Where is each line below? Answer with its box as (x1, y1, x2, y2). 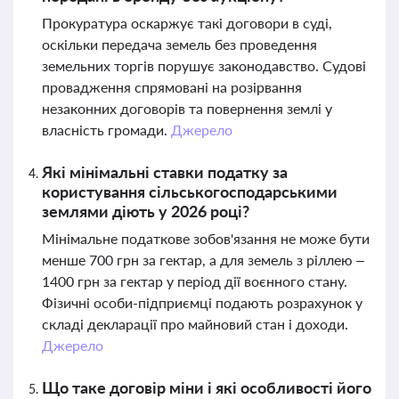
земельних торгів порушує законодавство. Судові (42, 57, 366, 74)
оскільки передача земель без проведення (42, 36, 317, 53)
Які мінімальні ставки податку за (42, 162, 288, 182)
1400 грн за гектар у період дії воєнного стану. (42, 273, 347, 289)
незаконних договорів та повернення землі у (42, 100, 332, 117)
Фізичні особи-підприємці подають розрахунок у (42, 294, 362, 311)
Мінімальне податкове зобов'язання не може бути (42, 230, 370, 247)
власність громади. (42, 121, 171, 138)
